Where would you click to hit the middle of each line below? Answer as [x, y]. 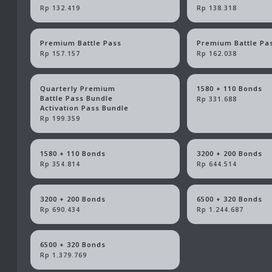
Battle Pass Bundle [76, 98]
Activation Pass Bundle [84, 108]
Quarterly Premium [77, 89]
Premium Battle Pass [80, 43]
